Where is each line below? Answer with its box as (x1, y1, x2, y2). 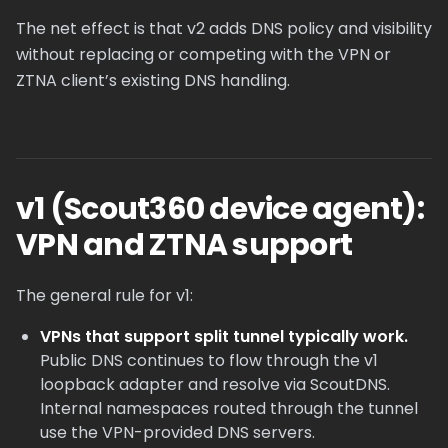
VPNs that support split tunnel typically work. (40, 325, 408, 348)
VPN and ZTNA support (16, 224, 352, 266)
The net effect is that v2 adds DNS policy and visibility (16, 17, 432, 40)
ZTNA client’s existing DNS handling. (16, 69, 290, 92)
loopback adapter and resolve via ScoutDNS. (40, 373, 390, 396)
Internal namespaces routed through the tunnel (40, 397, 418, 420)
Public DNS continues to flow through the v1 (40, 349, 378, 372)
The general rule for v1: (16, 284, 193, 307)
